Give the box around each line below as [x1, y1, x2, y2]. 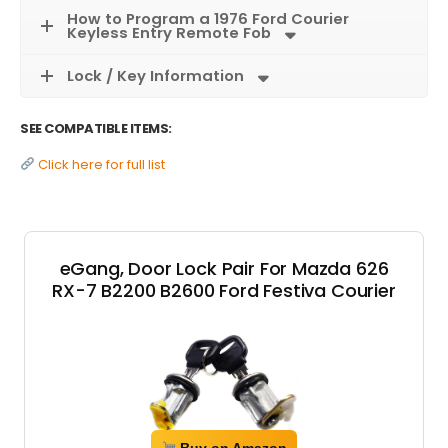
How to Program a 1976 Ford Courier [67, 8, 349, 29]
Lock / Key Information [67, 65, 244, 86]
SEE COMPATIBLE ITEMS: [20, 118, 172, 138]
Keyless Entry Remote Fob [67, 22, 271, 43]
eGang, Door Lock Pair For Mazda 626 [59, 255, 389, 281]
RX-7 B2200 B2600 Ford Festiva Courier [52, 277, 396, 303]
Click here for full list [34, 154, 165, 174]
